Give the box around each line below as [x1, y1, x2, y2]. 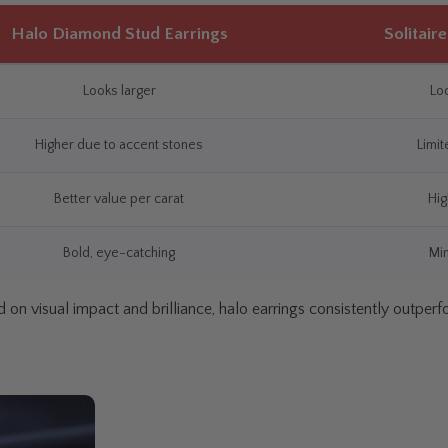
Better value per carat [54, 191, 185, 208]
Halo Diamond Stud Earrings [10, 24, 228, 45]
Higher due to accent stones [35, 137, 204, 154]
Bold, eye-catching [63, 245, 176, 262]
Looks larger [82, 83, 156, 100]
